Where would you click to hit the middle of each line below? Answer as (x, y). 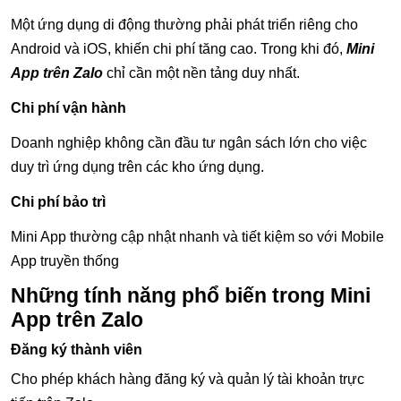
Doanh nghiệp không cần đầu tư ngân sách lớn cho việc (189, 143)
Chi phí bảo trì (58, 202)
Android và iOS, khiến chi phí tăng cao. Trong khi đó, (179, 49)
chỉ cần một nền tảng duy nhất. (201, 73)
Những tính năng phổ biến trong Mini (191, 296)
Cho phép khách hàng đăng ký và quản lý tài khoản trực (188, 380)
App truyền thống (65, 261)
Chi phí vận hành (68, 108)
